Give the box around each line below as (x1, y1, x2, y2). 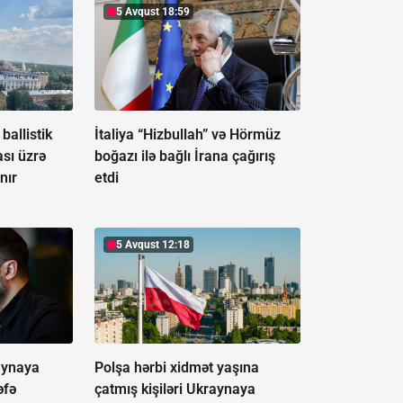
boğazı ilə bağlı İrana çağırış (94, 148, 275, 166)
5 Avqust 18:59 (115, 5, 190, 19)
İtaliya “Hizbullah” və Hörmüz (94, 126, 281, 144)
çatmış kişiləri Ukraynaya (94, 381, 255, 399)
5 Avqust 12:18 (115, 238, 190, 252)
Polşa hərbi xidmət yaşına (94, 359, 259, 377)
